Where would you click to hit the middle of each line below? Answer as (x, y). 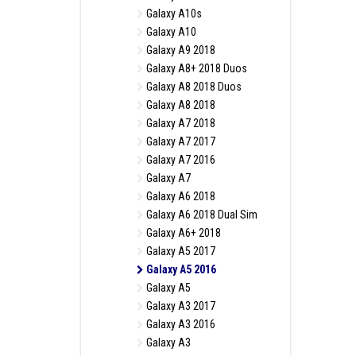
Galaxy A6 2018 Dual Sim (201, 215)
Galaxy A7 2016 (180, 160)
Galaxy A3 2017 (180, 306)
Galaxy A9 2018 (180, 50)
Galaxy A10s (173, 14)
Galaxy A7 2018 (180, 123)
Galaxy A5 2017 (180, 251)
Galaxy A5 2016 (180, 269)
